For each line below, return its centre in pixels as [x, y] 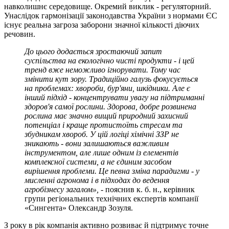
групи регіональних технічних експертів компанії [111, 199]
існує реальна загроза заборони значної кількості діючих [102, 25]
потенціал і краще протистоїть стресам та [104, 125]
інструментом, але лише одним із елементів [101, 153]
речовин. [20, 34]
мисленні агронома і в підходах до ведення [97, 180]
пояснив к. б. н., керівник [150, 190]
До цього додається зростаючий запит [93, 52]
